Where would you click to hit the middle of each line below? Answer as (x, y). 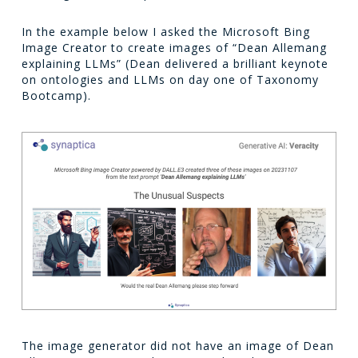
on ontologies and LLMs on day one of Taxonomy (170, 80)
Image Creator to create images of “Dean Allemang (174, 48)
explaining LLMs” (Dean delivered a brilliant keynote (175, 64)
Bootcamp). (56, 96)
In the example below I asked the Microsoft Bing (165, 32)
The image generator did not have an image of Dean (177, 346)
